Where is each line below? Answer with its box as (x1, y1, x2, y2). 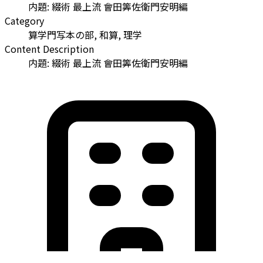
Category (5, 14, 44, 28)
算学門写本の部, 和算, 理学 (28, 28, 142, 42)
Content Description (5, 42, 94, 56)
